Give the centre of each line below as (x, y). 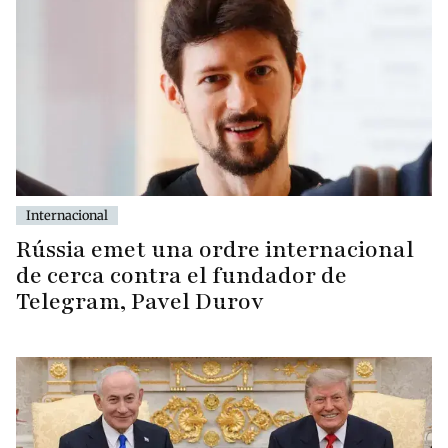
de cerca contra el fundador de (181, 275)
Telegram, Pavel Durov (140, 301)
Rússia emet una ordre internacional (215, 249)
